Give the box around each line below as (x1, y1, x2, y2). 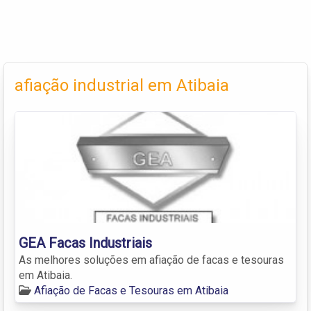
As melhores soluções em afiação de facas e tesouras (19, 253, 284, 267)
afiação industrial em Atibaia (15, 75, 229, 95)
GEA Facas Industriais (19, 234, 152, 251)
